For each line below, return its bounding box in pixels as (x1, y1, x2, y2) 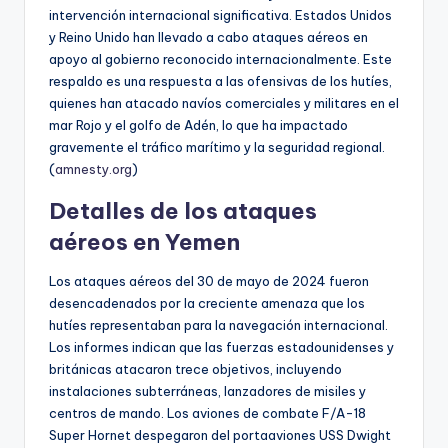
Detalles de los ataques (49, 196, 317, 225)
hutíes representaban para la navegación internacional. (49, 316, 388, 333)
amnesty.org (55, 160, 132, 177)
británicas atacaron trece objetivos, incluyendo (49, 360, 342, 377)
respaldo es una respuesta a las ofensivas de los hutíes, (49, 72, 392, 89)
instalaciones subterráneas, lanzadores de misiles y (49, 382, 366, 399)
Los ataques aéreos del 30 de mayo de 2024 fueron (49, 272, 369, 289)
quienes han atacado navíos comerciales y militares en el (49, 94, 399, 111)
